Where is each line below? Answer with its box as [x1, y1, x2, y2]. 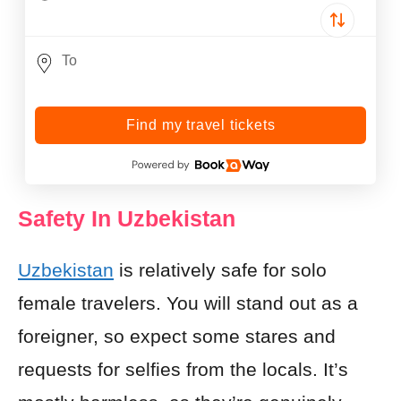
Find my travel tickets [125, 116, 276, 132]
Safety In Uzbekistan [18, 205, 235, 231]
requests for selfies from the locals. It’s [18, 358, 348, 380]
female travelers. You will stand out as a [18, 292, 358, 313]
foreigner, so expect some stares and [18, 325, 336, 346]
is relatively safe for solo [114, 259, 327, 280]
